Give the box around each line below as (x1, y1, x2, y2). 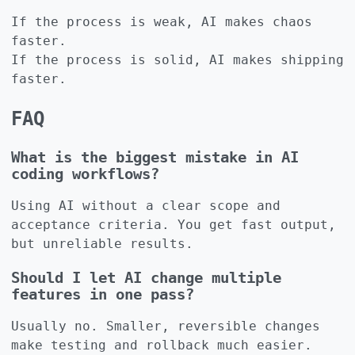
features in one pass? (11, 285, 194, 303)
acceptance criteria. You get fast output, (11, 216, 336, 232)
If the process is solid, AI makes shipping (11, 52, 344, 67)
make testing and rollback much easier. (11, 337, 312, 353)
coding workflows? (11, 165, 159, 182)
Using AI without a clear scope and (11, 197, 281, 213)
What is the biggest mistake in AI (11, 148, 299, 166)
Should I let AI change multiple (11, 269, 281, 286)
